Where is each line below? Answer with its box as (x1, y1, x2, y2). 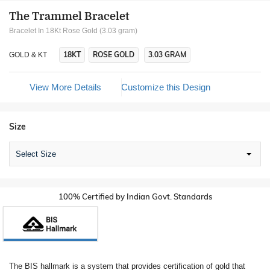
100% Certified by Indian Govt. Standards (58, 192, 212, 201)
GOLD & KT (9, 51, 47, 59)
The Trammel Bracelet (9, 10, 130, 22)
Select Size (16, 149, 56, 159)
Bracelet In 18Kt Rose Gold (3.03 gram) (9, 27, 137, 35)
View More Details (29, 82, 101, 92)
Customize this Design (121, 82, 210, 92)
